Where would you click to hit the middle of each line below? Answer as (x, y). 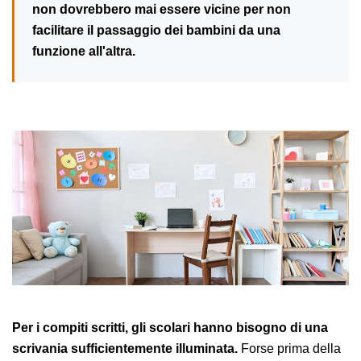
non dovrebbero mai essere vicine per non (162, 10)
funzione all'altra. (84, 52)
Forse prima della (291, 349)
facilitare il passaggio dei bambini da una (156, 31)
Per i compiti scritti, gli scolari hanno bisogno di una (170, 328)
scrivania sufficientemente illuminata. (127, 349)
